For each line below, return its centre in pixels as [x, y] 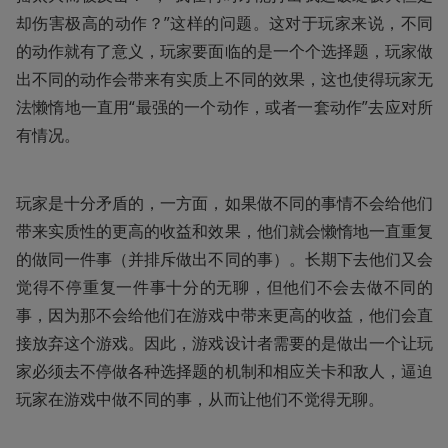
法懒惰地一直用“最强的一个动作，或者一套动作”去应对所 [224, 106]
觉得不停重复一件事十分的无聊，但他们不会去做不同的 [224, 286]
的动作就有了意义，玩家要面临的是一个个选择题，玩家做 [224, 50]
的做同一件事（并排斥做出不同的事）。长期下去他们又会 [224, 258]
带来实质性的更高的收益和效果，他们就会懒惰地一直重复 [224, 230]
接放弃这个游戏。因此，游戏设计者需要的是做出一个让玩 [224, 342]
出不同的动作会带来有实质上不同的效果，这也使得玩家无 [224, 78]
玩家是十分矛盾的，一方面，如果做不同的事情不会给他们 [224, 202]
